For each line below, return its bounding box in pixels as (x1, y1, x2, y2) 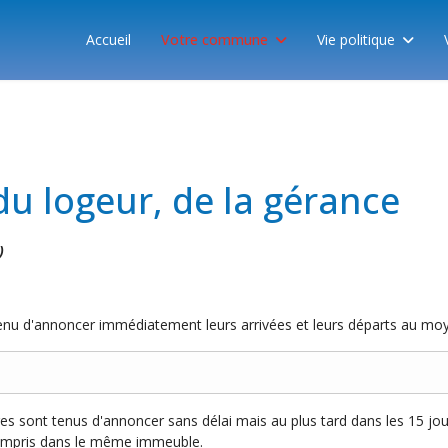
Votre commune (160, 30, 268, 49)
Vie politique (316, 30, 395, 49)
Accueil (85, 30, 131, 49)
